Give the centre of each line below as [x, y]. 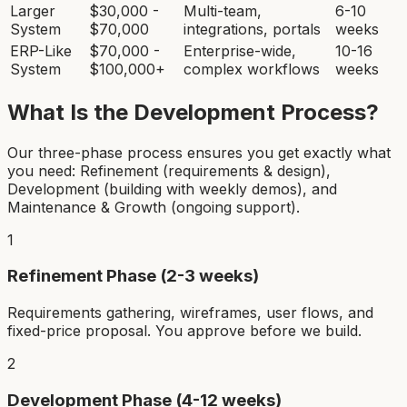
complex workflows [252, 69]
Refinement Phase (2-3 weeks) [133, 276]
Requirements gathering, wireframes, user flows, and [190, 313]
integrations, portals [252, 29]
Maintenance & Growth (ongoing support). [154, 207]
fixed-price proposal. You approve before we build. [184, 331]
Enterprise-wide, [240, 50]
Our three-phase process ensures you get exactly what [199, 152]
